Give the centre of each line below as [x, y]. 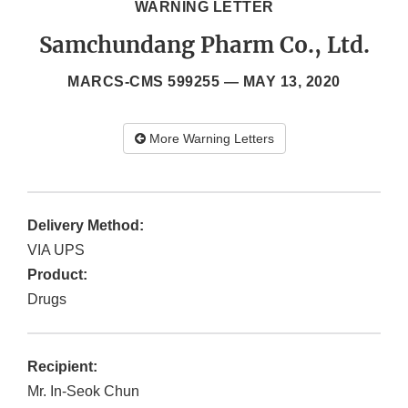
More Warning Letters [209, 139]
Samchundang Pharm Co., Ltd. [204, 46]
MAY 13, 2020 [291, 82]
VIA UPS [56, 250]
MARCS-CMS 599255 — [155, 82]
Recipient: [62, 367]
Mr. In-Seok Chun [83, 392]
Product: [57, 275]
